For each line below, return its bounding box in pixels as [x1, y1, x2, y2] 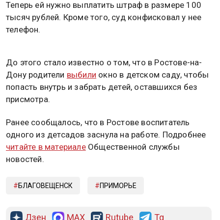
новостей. [6, 154, 44, 165]
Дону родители [6, 70, 67, 80]
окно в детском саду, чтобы [96, 70, 209, 80]
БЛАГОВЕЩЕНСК [18, 181, 73, 190]
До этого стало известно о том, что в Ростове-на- [6, 57, 202, 68]
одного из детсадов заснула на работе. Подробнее [6, 130, 206, 140]
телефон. [6, 25, 41, 34]
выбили [66, 70, 97, 80]
